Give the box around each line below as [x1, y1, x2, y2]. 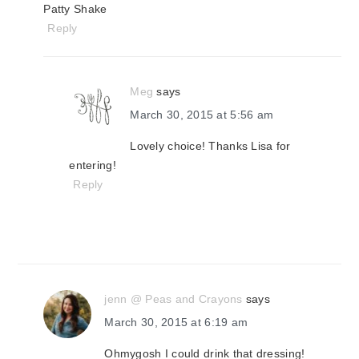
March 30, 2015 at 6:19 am [104, 316, 248, 329]
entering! [69, 159, 116, 171]
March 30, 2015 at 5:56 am [130, 108, 274, 121]
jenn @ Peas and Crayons [104, 292, 243, 305]
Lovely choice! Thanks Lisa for [130, 139, 291, 152]
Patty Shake [43, 2, 107, 15]
